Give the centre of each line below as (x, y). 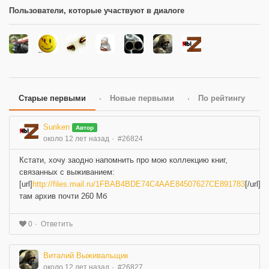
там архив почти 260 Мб (63, 196)
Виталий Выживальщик (86, 256)
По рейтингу (222, 98)
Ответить (57, 224)
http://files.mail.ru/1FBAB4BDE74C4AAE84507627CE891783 (139, 184)
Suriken (56, 127)
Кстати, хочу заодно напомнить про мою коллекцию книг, (123, 160)
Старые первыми (52, 98)
